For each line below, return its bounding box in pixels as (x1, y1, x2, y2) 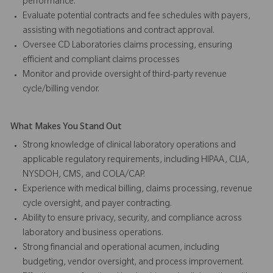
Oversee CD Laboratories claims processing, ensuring (23, 41, 232, 51)
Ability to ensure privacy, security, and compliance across (23, 214, 242, 224)
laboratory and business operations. (23, 229, 163, 239)
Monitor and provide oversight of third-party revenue (23, 70, 227, 80)
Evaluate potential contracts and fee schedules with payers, (23, 12, 250, 22)
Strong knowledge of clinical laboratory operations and (23, 141, 236, 151)
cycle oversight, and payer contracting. (23, 199, 172, 210)
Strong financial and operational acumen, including (23, 243, 219, 253)
